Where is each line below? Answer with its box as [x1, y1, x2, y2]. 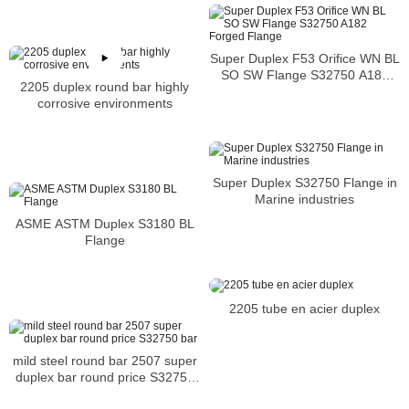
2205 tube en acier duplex [229, 300, 380, 316]
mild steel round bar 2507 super [12, 352, 197, 368]
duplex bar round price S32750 [15, 369, 194, 384]
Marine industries [255, 191, 354, 206]
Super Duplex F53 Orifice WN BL [209, 50, 400, 66]
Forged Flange [261, 83, 348, 99]
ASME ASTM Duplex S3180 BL [15, 215, 194, 231]
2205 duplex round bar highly [20, 79, 189, 94]
